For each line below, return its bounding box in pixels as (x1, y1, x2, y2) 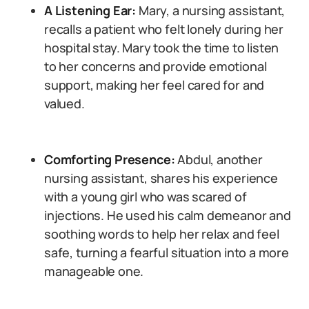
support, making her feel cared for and (44, 77, 265, 93)
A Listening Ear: (44, 2, 137, 19)
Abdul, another (175, 151, 263, 168)
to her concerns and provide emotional (44, 58, 267, 74)
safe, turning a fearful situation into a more (44, 244, 289, 261)
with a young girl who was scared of (44, 188, 247, 205)
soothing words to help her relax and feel (44, 226, 279, 242)
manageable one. (44, 263, 144, 279)
